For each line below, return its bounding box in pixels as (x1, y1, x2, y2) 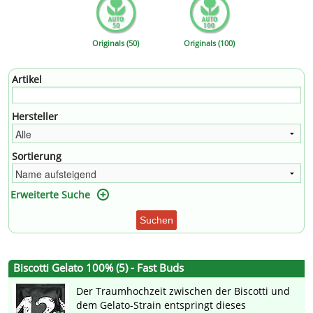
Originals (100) (184, 38, 235, 49)
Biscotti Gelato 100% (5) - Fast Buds (13, 261, 184, 276)
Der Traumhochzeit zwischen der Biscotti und (76, 284, 290, 298)
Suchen (140, 214, 173, 226)
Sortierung (12, 150, 61, 163)
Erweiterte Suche (10, 188, 90, 202)
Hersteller (12, 110, 58, 124)
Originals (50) (92, 38, 140, 49)
